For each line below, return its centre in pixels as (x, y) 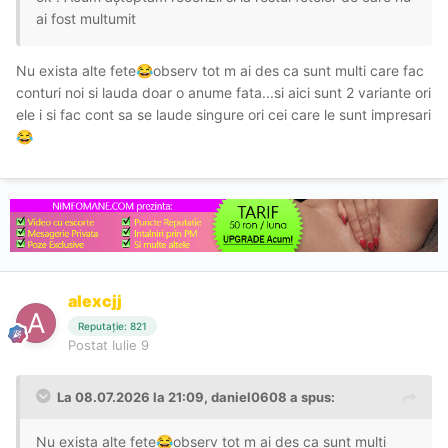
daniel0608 (249, 396)
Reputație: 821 (112, 325)
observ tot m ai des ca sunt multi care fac (288, 71)
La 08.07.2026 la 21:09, (134, 396)
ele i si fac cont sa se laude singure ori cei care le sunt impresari (223, 115)
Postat (90, 344)
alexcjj (95, 301)
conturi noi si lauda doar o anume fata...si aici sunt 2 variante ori (223, 93)
